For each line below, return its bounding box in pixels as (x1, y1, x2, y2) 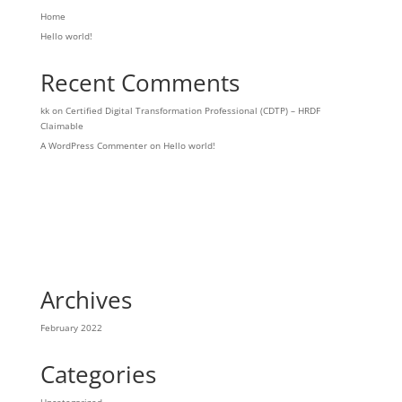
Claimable (39, 119, 83, 132)
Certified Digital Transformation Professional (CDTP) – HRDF (65, 104, 320, 117)
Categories (39, 358, 156, 390)
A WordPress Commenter (39, 139, 147, 152)
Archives (39, 284, 132, 316)
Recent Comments (39, 66, 240, 99)
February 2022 (39, 321, 102, 334)
